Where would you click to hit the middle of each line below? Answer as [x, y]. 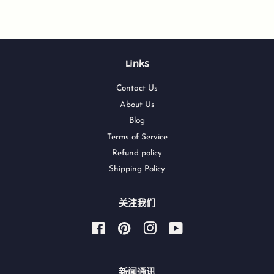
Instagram [176, 228]
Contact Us [137, 89]
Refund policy [137, 153]
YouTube [198, 228]
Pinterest [147, 228]
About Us [137, 105]
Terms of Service [137, 137]
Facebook [123, 228]
